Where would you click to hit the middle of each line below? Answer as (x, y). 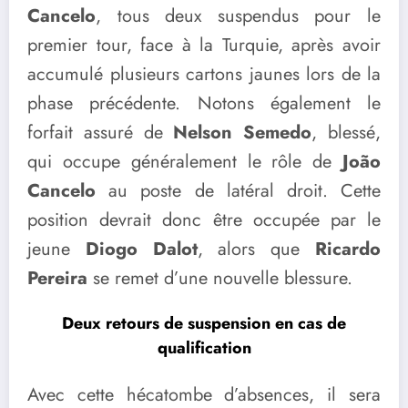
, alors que (256, 250)
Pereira (57, 279)
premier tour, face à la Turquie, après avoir (204, 46)
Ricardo (348, 250)
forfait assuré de (101, 133)
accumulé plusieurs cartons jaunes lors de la (204, 75)
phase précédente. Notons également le (204, 104)
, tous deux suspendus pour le (238, 16)
